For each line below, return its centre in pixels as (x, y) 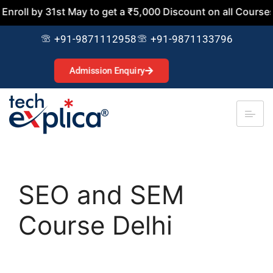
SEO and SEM (101, 195)
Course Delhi (95, 225)
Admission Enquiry (107, 71)
